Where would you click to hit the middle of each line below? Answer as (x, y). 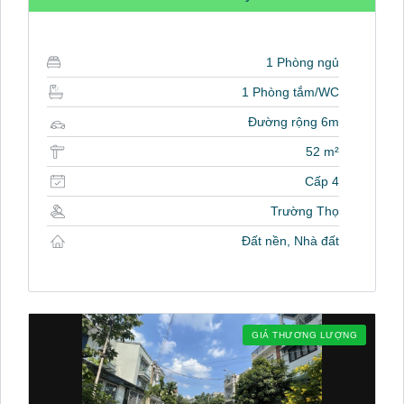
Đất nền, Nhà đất (290, 241)
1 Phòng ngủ (303, 63)
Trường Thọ (305, 211)
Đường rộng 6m (294, 122)
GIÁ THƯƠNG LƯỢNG (304, 335)
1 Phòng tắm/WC (290, 92)
